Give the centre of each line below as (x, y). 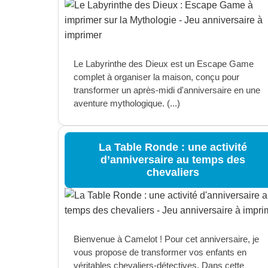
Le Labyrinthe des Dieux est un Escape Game (164, 64)
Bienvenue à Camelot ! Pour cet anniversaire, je (166, 239)
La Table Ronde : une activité (173, 147)
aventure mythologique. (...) (127, 103)
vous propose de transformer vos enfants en (160, 252)
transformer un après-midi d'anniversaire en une (167, 90)
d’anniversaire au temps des (173, 160)
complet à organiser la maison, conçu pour (156, 77)
